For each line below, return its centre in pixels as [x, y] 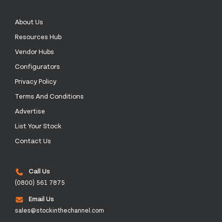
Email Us [41, 199]
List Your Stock [38, 126]
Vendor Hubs [34, 52]
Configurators [37, 66]
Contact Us [33, 141]
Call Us [39, 171]
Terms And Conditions [49, 96]
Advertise [30, 111]
